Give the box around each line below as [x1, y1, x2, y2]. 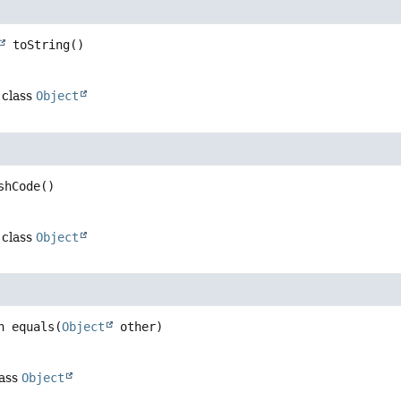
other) [113, 319, 164, 334]
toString [13, 38, 71, 53]
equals [12, 319, 55, 334]
